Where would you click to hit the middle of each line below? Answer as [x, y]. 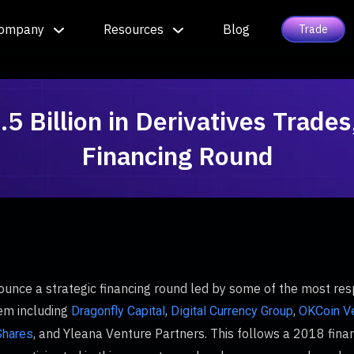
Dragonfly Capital [118, 311]
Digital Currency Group [232, 311]
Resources [134, 29]
